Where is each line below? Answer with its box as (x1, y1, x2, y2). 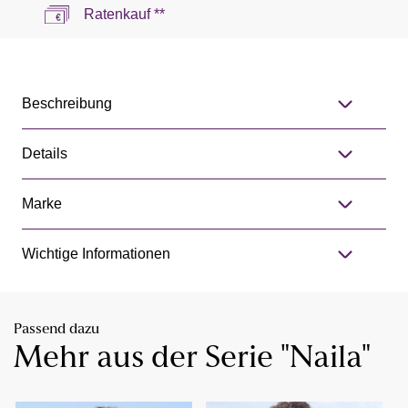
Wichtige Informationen (22, 246, 170, 262)
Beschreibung (22, 96, 112, 112)
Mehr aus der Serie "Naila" (14, 343, 371, 376)
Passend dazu (14, 322, 99, 338)
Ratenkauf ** (84, 6, 165, 23)
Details (22, 146, 67, 162)
